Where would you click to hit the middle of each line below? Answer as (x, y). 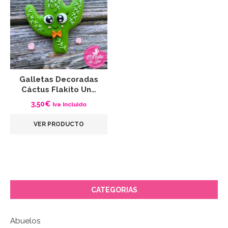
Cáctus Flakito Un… (59, 90)
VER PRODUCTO (59, 124)
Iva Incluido (69, 105)
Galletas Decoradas (59, 80)
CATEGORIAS (114, 190)
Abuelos (25, 221)
